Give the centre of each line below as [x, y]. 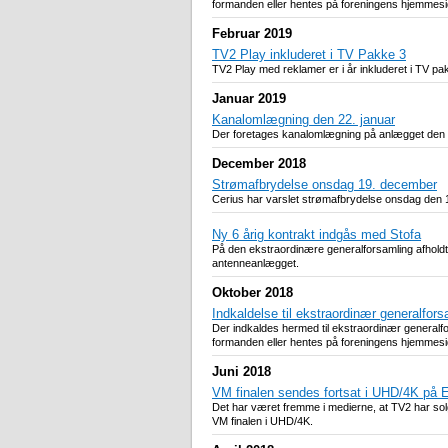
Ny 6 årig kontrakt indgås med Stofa [316, 235]
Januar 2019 [249, 99]
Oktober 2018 [252, 293]
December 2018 [259, 164]
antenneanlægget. [255, 263]
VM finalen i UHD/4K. [262, 421]
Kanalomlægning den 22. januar [303, 120]
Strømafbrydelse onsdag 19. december [324, 185]
